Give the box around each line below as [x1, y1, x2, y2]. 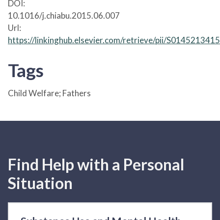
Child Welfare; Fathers [8, 87, 91, 98]
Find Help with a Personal [8, 154, 184, 174]
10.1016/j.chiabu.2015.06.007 [8, 10, 120, 21]
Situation [8, 173, 73, 192]
